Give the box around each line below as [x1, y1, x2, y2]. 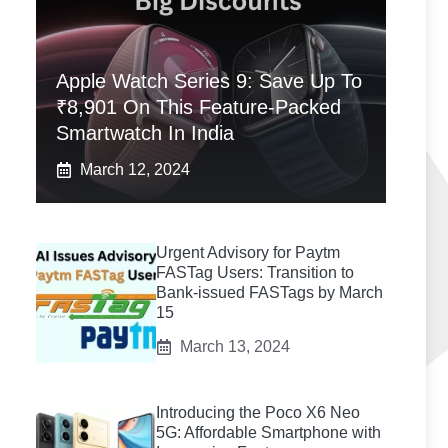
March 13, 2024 [180, 338, 290, 355]
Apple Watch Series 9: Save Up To [56, 70, 362, 92]
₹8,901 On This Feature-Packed [56, 96, 341, 118]
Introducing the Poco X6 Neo [156, 404, 360, 421]
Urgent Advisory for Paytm [156, 244, 340, 261]
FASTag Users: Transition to [156, 264, 354, 281]
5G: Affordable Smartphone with [156, 424, 381, 441]
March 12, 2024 [80, 161, 190, 178]
